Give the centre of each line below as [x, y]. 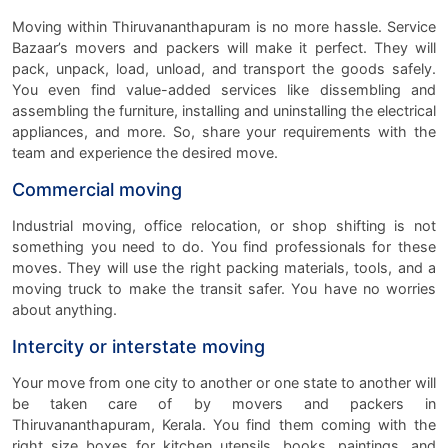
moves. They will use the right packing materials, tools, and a [224, 267]
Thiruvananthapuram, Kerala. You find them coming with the [224, 424]
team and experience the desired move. [145, 152]
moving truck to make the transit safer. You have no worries [224, 288]
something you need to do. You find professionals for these [224, 246]
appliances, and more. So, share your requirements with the [224, 131]
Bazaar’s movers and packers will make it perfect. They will [224, 47]
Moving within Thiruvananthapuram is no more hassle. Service [224, 26]
